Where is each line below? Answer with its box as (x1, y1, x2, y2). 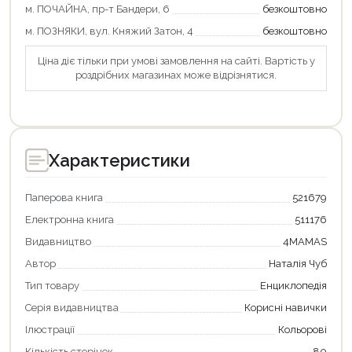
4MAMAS (283, 236, 327, 248)
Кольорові (278, 324, 327, 336)
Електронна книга (25, 214, 114, 226)
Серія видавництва (25, 302, 119, 314)
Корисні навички (244, 302, 327, 314)
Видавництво (25, 236, 91, 248)
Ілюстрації (25, 324, 75, 336)
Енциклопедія (260, 280, 327, 292)
